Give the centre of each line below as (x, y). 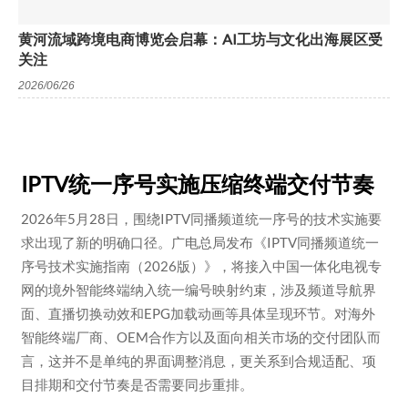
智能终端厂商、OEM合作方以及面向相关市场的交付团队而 (200, 337)
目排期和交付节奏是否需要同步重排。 (137, 384)
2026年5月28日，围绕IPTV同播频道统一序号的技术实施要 (201, 218)
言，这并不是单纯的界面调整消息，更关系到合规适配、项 (198, 360)
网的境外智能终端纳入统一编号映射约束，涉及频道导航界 (198, 289)
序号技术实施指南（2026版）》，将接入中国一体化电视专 (201, 265)
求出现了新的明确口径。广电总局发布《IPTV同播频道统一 (199, 242)
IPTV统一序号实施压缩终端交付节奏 (197, 184)
